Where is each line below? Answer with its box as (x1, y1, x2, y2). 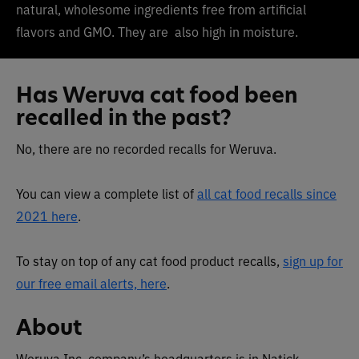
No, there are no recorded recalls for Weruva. (16, 139, 276, 157)
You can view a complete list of (16, 184, 197, 202)
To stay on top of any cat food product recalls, (16, 251, 283, 269)
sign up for (283, 251, 343, 269)
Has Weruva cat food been (16, 80, 297, 109)
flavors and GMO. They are (16, 22, 168, 40)
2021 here (16, 206, 78, 224)
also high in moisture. (175, 22, 298, 40)
